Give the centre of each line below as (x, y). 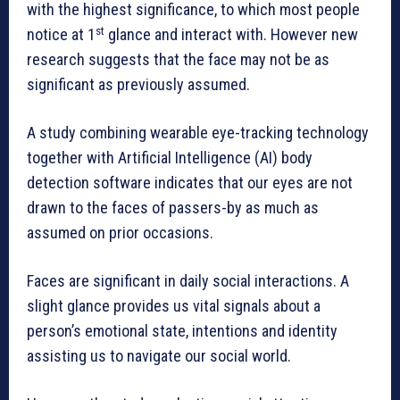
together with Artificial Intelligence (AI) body (170, 158)
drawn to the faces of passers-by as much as (173, 208)
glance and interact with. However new (231, 35)
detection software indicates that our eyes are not (190, 183)
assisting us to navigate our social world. (159, 356)
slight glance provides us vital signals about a (174, 306)
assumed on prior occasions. (120, 233)
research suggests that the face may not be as (178, 60)
